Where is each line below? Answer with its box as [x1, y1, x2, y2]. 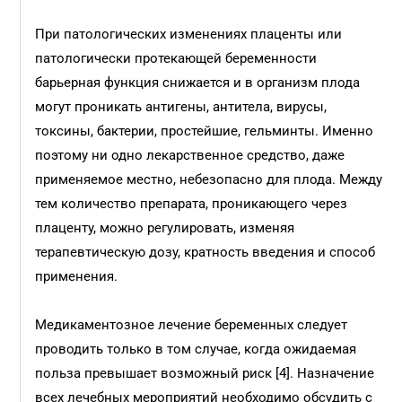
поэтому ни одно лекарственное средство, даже [35, 147, 345, 163]
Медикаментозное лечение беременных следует [35, 317, 348, 333]
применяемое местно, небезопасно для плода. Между [35, 171, 383, 188]
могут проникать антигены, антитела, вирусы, [35, 99, 328, 115]
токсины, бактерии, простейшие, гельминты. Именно [35, 123, 374, 139]
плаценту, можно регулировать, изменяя [35, 220, 295, 236]
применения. [35, 268, 122, 284]
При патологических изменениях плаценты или [35, 26, 343, 42]
